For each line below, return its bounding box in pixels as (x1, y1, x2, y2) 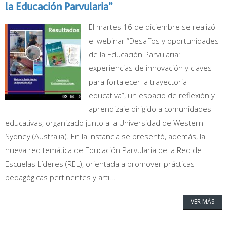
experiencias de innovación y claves (89, 63, 212, 73)
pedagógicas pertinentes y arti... (5, 172, 116, 182)
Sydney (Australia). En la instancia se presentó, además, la (5, 131, 205, 141)
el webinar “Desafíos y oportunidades (89, 35, 219, 46)
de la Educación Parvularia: (89, 49, 180, 59)
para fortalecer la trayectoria (89, 77, 187, 87)
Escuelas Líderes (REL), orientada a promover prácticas (5, 159, 195, 169)
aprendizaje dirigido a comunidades (89, 104, 211, 114)
